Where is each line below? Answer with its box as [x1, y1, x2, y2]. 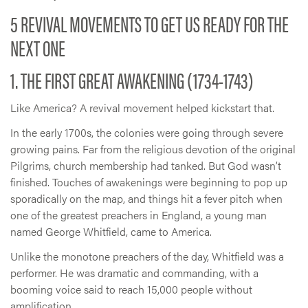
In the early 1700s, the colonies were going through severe [10, 124, 283, 140]
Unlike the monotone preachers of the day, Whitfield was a [10, 247, 284, 264]
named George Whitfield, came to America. [10, 223, 212, 239]
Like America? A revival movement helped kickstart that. [10, 99, 274, 115]
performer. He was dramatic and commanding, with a [10, 264, 258, 280]
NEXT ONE [10, 31, 65, 63]
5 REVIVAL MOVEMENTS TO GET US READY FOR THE [10, 7, 289, 38]
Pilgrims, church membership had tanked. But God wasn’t [10, 157, 281, 173]
